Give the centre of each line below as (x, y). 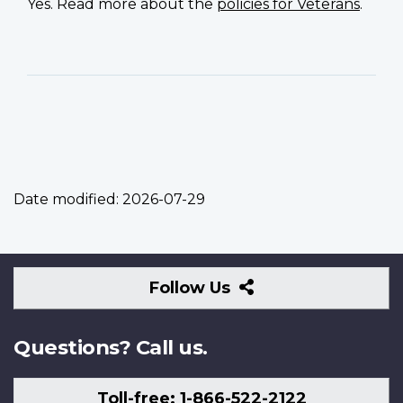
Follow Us (193, 287)
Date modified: (66, 199)
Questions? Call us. (111, 347)
